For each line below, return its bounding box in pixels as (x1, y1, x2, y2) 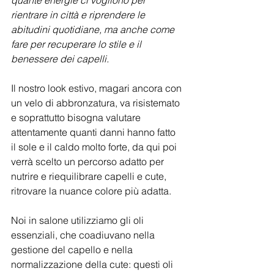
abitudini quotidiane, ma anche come (11, 23, 177, 35)
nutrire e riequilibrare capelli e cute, (11, 170, 169, 182)
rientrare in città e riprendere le (11, 9, 147, 21)
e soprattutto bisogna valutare (11, 111, 143, 124)
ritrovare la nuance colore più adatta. (11, 185, 174, 197)
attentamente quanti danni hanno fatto (11, 126, 178, 138)
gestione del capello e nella (11, 243, 135, 256)
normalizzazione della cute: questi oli (11, 258, 176, 270)
